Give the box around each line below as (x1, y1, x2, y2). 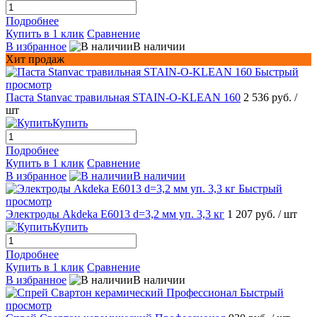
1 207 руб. (227, 207, 278, 220)
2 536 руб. (243, 91, 294, 103)
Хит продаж (6, 52, 64, 65)
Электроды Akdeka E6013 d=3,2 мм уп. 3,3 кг (6, 207, 224, 220)
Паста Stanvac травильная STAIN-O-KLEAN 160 (6, 91, 241, 103)
